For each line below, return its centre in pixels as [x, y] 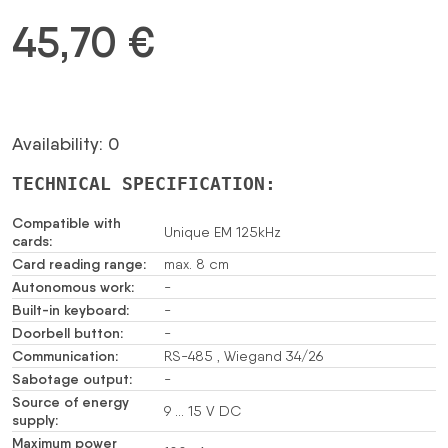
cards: [32, 240]
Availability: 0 [65, 143]
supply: [35, 419]
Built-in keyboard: [70, 309]
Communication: [65, 355]
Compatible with [66, 222]
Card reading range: [79, 263]
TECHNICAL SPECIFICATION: [144, 183]
